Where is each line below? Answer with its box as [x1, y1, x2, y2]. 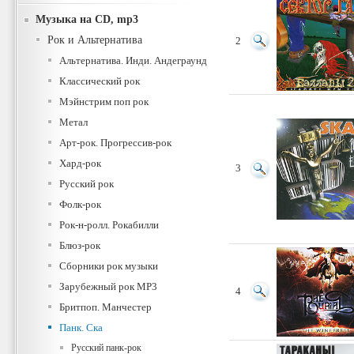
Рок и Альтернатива [47, 34, 142, 46]
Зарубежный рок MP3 [59, 281, 157, 292]
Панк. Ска [59, 322, 103, 333]
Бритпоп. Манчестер [59, 301, 152, 313]
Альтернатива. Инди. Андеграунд [59, 55, 207, 66]
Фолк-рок [59, 198, 101, 210]
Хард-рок [59, 157, 101, 169]
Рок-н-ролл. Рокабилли [59, 219, 159, 231]
